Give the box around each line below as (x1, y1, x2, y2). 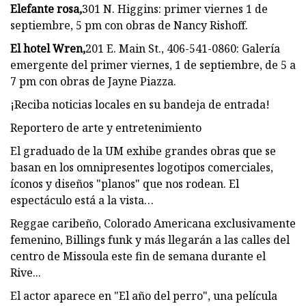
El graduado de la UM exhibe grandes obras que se (10, 143, 276, 158)
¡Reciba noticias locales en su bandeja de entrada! (10, 96, 270, 112)
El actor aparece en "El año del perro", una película (10, 288, 277, 303)
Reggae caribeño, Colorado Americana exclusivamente (10, 215, 296, 231)
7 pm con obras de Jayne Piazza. (10, 73, 176, 89)
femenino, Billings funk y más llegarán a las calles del (10, 232, 290, 247)
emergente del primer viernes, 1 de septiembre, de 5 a (10, 57, 296, 72)
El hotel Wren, (10, 40, 85, 56)
